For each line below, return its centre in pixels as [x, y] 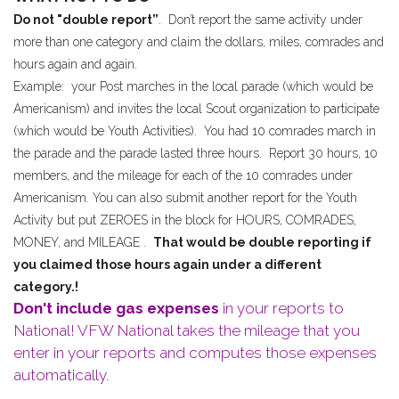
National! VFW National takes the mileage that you [187, 330]
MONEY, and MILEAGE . [83, 242]
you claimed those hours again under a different [167, 265]
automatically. [61, 375]
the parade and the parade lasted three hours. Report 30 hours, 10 [195, 153]
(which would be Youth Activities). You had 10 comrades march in [195, 131]
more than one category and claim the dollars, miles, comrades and [199, 42]
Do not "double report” [86, 20]
